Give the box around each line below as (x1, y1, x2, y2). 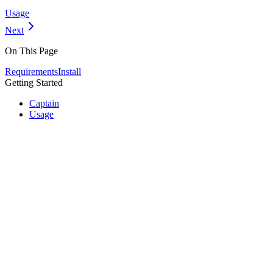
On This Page (5, 45, 58, 56)
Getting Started (5, 77, 63, 88)
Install (58, 66, 81, 77)
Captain (29, 97, 59, 108)
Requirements (5, 66, 58, 77)
